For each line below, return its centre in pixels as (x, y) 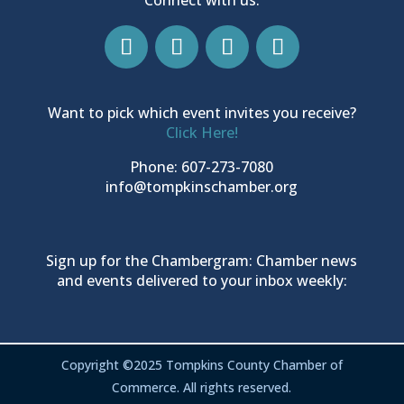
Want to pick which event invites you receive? (202, 112)
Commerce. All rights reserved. (202, 387)
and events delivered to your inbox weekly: (202, 280)
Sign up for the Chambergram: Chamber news (202, 260)
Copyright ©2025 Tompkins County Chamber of (202, 364)
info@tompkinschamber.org (202, 186)
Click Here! (202, 132)
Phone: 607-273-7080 (202, 166)
